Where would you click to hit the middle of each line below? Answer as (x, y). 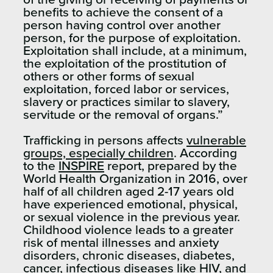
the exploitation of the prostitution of (125, 63)
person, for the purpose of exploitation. (132, 38)
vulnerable (216, 140)
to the (41, 166)
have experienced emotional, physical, (130, 204)
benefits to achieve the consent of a (123, 12)
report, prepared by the (171, 166)
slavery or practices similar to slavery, (126, 102)
